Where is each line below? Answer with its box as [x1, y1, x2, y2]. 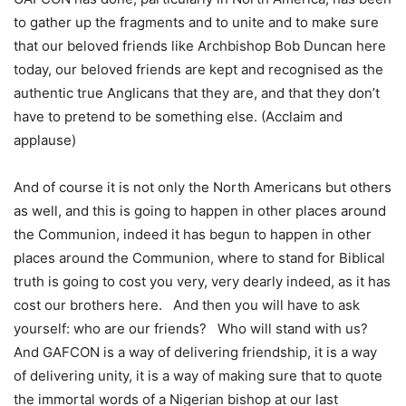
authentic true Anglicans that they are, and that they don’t [14, 84, 380, 102]
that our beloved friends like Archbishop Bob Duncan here [14, 37, 386, 55]
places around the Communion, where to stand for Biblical [14, 249, 385, 267]
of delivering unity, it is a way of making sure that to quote [14, 367, 382, 385]
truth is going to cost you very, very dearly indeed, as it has [14, 273, 391, 291]
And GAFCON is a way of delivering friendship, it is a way [14, 343, 377, 362]
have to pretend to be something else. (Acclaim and [14, 108, 343, 126]
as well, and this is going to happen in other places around [14, 202, 386, 220]
